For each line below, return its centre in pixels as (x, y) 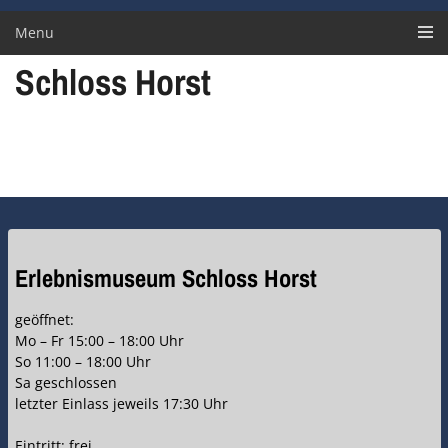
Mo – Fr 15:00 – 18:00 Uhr (99, 341)
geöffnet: (44, 320)
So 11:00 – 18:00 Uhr (83, 362)
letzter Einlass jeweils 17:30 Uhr (121, 404)
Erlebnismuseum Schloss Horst (166, 279)
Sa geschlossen (66, 383)
